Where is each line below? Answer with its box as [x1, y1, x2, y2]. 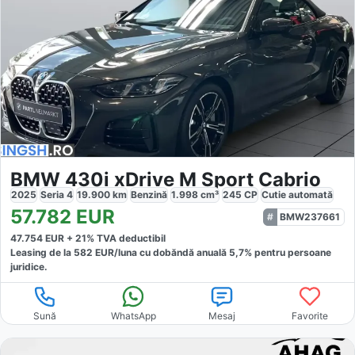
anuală [197, 246, 229, 258]
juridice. [10, 260, 48, 273]
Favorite [292, 309, 329, 322]
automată [288, 188, 333, 200]
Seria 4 [40, 188, 73, 200]
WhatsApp [110, 309, 156, 322]
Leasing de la [10, 246, 74, 258]
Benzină [131, 188, 167, 200]
